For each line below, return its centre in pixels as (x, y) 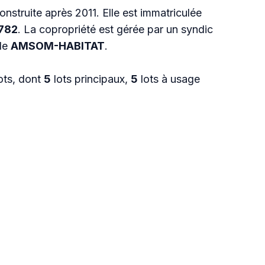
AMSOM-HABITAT (58, 46)
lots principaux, (91, 79)
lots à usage (169, 79)
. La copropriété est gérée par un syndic (115, 29)
